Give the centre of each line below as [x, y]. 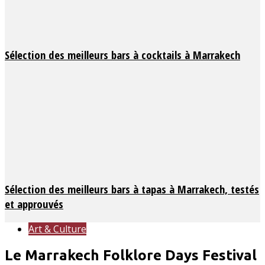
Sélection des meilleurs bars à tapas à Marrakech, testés [132, 189]
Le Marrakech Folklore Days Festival [131, 256]
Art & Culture [57, 229]
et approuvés [34, 204]
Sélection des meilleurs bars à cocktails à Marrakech [122, 54]
